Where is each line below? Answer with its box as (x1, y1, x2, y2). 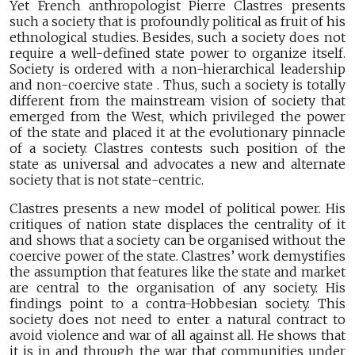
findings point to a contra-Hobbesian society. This (10, 296, 345, 312)
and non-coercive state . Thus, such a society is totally (10, 77, 345, 94)
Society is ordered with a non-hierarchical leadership (10, 61, 345, 78)
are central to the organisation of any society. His (10, 280, 345, 296)
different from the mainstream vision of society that (10, 93, 345, 109)
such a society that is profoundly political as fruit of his (10, 13, 345, 30)
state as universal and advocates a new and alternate (10, 156, 345, 173)
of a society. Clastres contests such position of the (10, 140, 345, 157)
